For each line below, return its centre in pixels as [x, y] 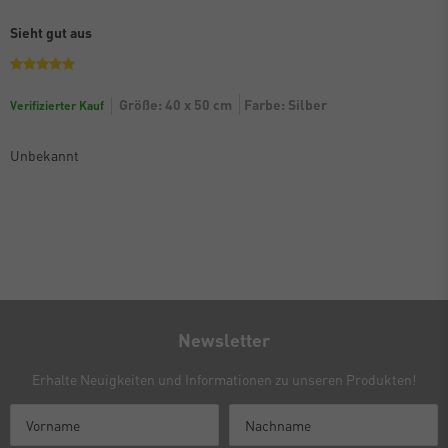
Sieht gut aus [51, 32]
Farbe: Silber [285, 104]
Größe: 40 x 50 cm [175, 104]
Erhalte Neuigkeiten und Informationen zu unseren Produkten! [224, 379]
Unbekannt [44, 155]
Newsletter [224, 340]
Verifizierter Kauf [57, 106]
